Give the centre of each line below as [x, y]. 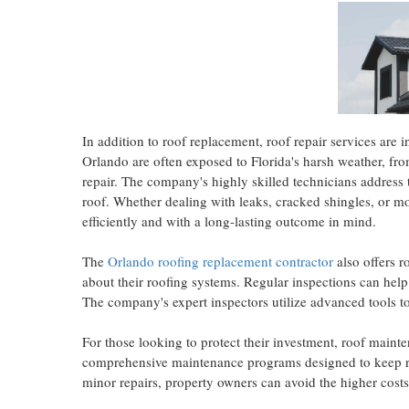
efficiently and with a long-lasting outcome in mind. [229, 221]
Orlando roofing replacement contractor [220, 262]
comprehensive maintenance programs [192, 362]
